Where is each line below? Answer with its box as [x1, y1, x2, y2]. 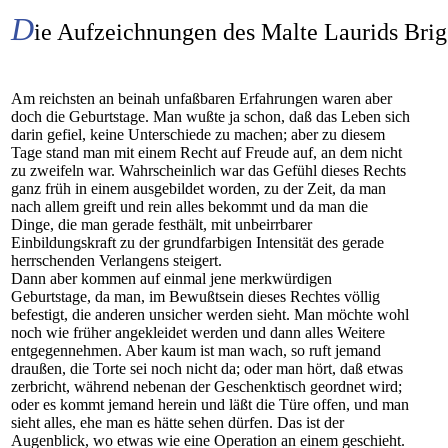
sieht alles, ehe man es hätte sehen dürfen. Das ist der [11, 414, 344, 431]
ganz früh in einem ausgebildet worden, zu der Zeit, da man [11, 180, 386, 197]
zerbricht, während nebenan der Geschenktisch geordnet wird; [11, 378, 402, 395]
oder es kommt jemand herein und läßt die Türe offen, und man [11, 396, 409, 413]
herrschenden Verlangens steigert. [11, 252, 222, 269]
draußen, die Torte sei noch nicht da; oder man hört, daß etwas [11, 360, 403, 377]
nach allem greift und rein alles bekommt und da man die [11, 198, 368, 215]
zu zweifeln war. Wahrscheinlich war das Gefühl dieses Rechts [11, 162, 406, 179]
